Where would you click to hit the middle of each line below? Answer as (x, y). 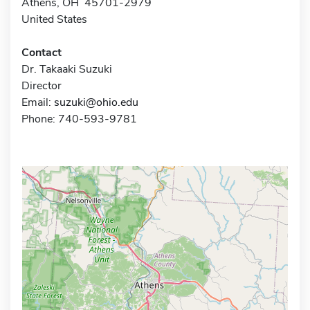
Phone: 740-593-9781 (79, 119)
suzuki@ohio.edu (96, 102)
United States (54, 19)
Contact (42, 52)
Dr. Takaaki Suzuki (67, 69)
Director (42, 85)
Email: (38, 102)
